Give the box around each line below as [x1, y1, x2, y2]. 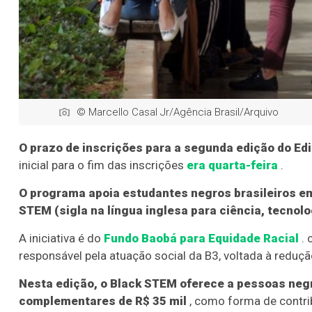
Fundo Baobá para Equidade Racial [104, 231, 299, 246]
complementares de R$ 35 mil [19, 294, 187, 309]
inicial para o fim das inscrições [19, 158, 187, 173]
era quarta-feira [187, 158, 278, 173]
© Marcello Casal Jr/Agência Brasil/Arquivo [77, 106, 279, 119]
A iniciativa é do [19, 231, 104, 246]
